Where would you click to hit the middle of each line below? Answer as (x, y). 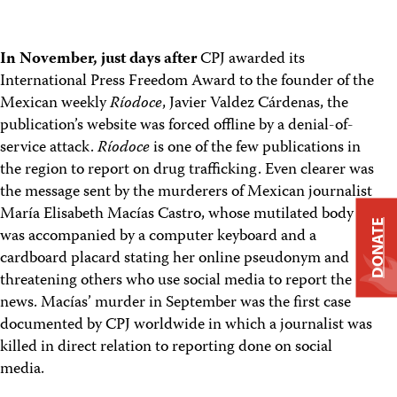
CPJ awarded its (251, 60)
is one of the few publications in (255, 149)
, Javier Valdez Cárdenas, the (255, 105)
